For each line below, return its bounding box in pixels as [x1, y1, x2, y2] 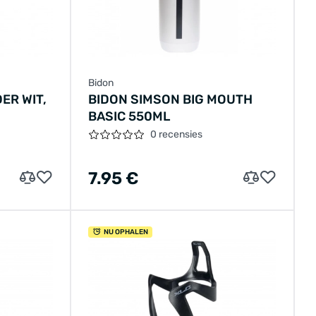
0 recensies [150, 128, 203, 141]
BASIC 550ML [88, 109, 171, 125]
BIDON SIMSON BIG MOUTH [88, 92, 253, 108]
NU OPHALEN [104, 228, 149, 237]
